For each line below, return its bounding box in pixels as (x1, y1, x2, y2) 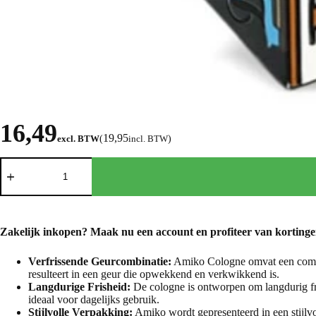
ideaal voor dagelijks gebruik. (28, 293, 159, 305)
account (156, 225, 193, 238)
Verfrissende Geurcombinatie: (28, 255, 171, 267)
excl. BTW (57, 133, 99, 144)
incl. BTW (128, 133, 168, 144)
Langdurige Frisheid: (28, 280, 130, 293)
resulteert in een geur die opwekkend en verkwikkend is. (28, 267, 279, 280)
